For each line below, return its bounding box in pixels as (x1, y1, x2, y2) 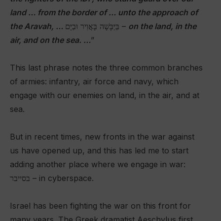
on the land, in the (128, 21, 196, 31)
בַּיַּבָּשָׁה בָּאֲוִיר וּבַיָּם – (119, 21, 128, 31)
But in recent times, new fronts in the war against (10, 132, 194, 142)
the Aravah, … (10, 21, 65, 31)
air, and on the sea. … (10, 35, 91, 45)
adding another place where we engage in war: (10, 159, 185, 169)
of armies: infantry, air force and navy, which (10, 76, 179, 86)
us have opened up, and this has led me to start (10, 146, 188, 155)
